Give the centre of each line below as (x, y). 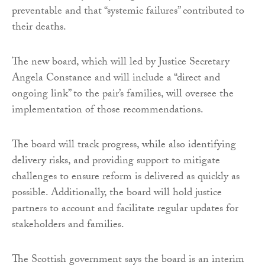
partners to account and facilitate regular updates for (125, 210)
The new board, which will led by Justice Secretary (121, 63)
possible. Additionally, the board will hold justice (117, 194)
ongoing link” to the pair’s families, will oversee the (123, 95)
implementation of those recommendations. (108, 111)
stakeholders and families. (68, 226)
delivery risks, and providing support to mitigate (116, 162)
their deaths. (39, 28)
